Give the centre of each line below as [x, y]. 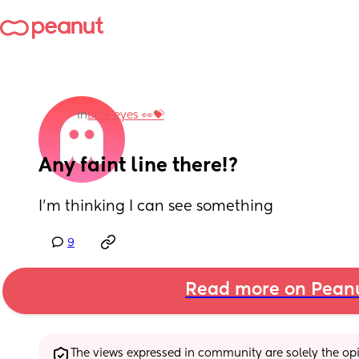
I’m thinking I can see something [156, 207]
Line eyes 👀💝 [126, 115]
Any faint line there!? [139, 166]
